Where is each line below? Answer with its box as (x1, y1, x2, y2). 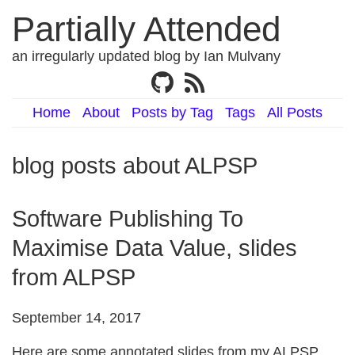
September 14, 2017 (12, 310, 141, 326)
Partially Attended (12, 10, 281, 48)
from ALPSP (12, 265, 136, 290)
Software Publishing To (12, 206, 243, 231)
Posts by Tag (132, 105, 213, 120)
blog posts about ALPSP (12, 153, 258, 178)
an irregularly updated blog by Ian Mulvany (12, 48, 281, 64)
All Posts (267, 105, 323, 120)
